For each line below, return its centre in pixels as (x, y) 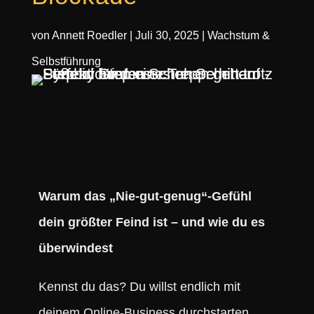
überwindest (75, 248)
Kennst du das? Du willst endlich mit (139, 287)
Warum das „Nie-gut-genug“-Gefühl (145, 196)
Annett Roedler (89, 35)
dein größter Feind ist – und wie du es (151, 222)
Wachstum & (238, 35)
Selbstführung (66, 61)
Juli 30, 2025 (167, 35)
